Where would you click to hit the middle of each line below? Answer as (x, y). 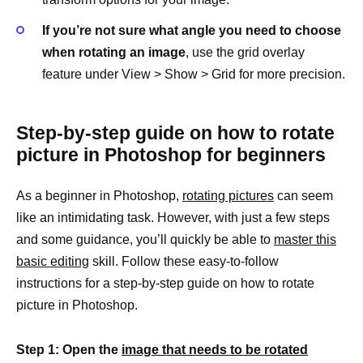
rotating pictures (228, 196)
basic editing (53, 262)
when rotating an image (114, 53)
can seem (303, 196)
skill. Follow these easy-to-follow (184, 262)
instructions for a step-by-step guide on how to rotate (165, 284)
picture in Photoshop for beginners (171, 155)
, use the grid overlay (245, 53)
